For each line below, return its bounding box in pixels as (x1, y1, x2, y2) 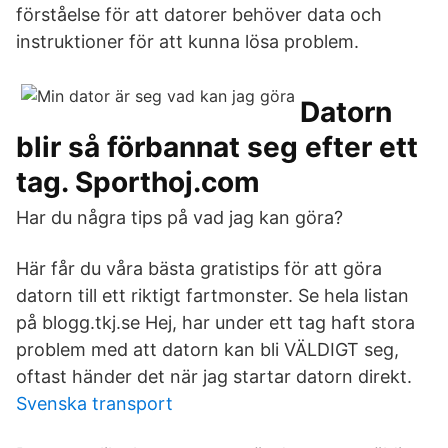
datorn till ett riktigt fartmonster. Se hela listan (16, 285, 409, 306)
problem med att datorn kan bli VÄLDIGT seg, (16, 339, 399, 360)
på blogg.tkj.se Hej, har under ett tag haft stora (16, 312, 415, 333)
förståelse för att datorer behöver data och (16, 4, 382, 25)
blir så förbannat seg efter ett (16, 130, 418, 164)
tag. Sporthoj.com (16, 165, 260, 199)
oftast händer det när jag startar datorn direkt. (16, 366, 412, 387)
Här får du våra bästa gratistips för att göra (16, 258, 382, 279)
